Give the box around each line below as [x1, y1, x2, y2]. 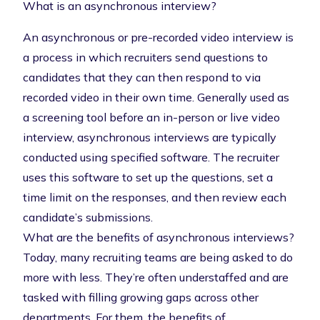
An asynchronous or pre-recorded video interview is [23, 30, 294, 44]
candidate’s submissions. [23, 210, 153, 224]
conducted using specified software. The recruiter [23, 150, 279, 164]
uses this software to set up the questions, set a [23, 170, 273, 184]
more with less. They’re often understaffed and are [23, 270, 289, 284]
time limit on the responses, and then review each [23, 190, 286, 204]
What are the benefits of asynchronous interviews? [23, 230, 294, 244]
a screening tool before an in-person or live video [23, 110, 280, 124]
